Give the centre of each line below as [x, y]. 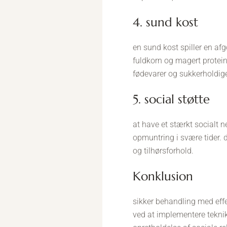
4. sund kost [170, 22]
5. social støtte [175, 99]
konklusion [167, 176]
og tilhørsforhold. [163, 151]
